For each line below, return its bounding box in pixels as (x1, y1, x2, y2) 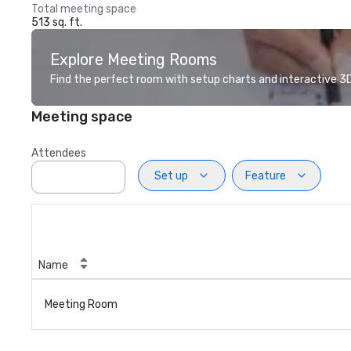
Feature (245, 168, 286, 183)
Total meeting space (31, 2, 136, 16)
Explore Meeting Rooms (50, 50, 217, 69)
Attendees (31, 147, 86, 160)
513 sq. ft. (31, 16, 82, 29)
